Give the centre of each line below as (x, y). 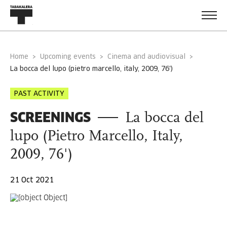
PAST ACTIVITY (39, 94)
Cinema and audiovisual (146, 57)
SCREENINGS (50, 117)
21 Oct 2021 (32, 180)
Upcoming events (70, 57)
